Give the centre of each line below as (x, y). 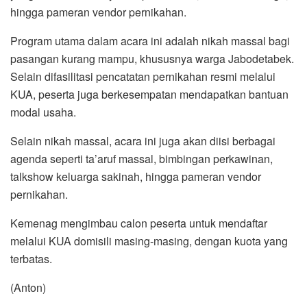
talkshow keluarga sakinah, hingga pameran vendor (136, 177)
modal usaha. (43, 112)
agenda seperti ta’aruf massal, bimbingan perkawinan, (142, 159)
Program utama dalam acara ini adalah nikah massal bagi (150, 41)
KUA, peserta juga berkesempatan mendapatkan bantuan (149, 95)
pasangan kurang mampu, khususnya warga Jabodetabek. (152, 59)
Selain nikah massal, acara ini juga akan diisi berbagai (143, 141)
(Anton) (28, 288)
